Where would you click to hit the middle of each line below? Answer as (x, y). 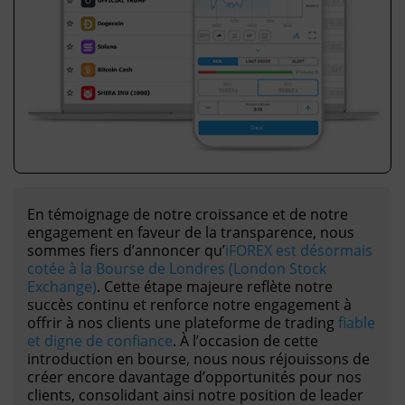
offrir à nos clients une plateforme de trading (183, 322)
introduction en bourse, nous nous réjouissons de (198, 358)
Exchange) (62, 286)
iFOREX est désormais (299, 250)
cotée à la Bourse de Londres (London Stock (177, 268)
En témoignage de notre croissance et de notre (188, 214)
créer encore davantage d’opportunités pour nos (194, 377)
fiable (357, 322)
